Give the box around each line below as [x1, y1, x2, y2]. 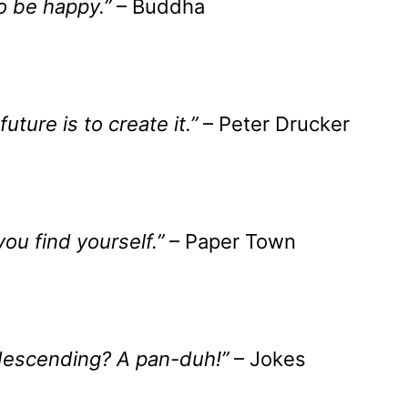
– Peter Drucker [198, 112, 350, 137]
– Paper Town [164, 229, 296, 254]
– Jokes [229, 347, 306, 372]
